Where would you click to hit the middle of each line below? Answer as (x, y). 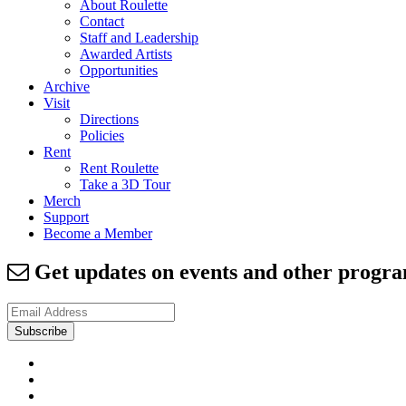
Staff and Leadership (139, 38)
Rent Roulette (119, 169)
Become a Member (98, 234)
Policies (102, 136)
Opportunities (119, 71)
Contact (102, 22)
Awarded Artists (126, 54)
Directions (109, 120)
